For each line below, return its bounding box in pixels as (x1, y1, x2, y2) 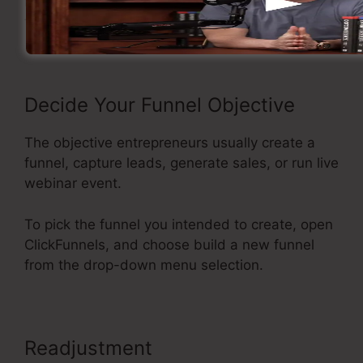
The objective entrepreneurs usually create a (24, 135, 315, 152)
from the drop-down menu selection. (24, 256, 263, 273)
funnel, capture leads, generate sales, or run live (24, 155, 339, 172)
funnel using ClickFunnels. (24, 14, 193, 31)
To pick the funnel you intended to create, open (24, 216, 333, 233)
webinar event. (24, 175, 122, 192)
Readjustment (24, 335, 158, 360)
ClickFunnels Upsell (158, 335, 338, 360)
